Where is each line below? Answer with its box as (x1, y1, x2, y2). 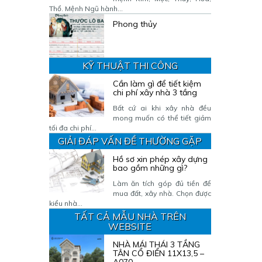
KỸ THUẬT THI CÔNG (82, 60, 178, 71)
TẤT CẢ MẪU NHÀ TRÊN (74, 211, 186, 222)
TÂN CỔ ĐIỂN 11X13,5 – (112, 248, 204, 258)
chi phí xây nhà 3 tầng (112, 87, 197, 98)
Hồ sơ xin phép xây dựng (112, 154, 208, 164)
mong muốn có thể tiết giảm (112, 113, 211, 122)
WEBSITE (108, 220, 152, 232)
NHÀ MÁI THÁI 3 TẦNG (112, 239, 200, 250)
